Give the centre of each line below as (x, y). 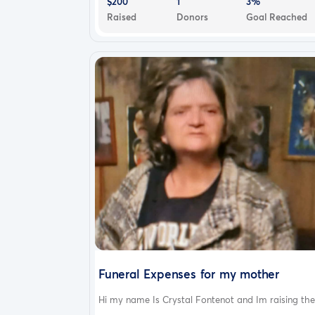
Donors (192, 17)
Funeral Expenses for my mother (189, 274)
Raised (122, 17)
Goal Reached (276, 17)
